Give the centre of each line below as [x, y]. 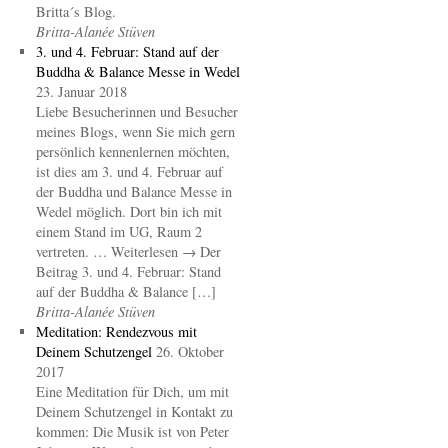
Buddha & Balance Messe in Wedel [137, 71]
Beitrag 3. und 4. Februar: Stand [128, 271]
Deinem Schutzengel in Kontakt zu [134, 411]
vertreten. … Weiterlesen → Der [128, 251]
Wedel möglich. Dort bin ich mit [128, 211]
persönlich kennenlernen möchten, [132, 151]
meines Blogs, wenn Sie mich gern [135, 131]
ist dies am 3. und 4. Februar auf [129, 171]
